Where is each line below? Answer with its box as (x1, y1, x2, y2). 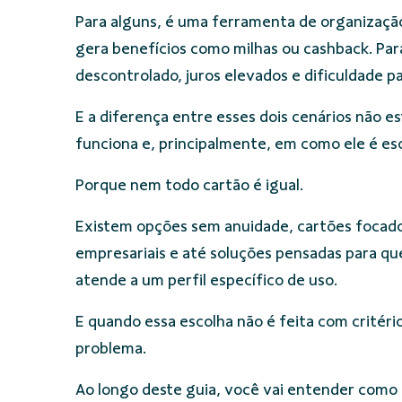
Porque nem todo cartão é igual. (75, 176, 303, 195)
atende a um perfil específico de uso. (75, 271, 337, 290)
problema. (75, 339, 146, 358)
